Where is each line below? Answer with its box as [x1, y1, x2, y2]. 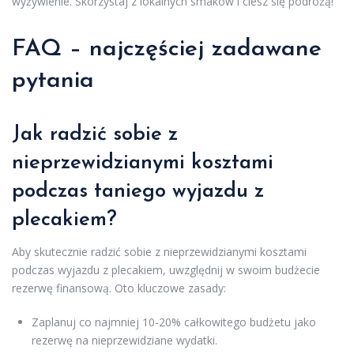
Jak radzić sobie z [12, 124, 178, 145]
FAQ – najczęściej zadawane [12, 37, 322, 62]
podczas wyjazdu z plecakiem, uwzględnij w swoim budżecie [12, 262, 320, 277]
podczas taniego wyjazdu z [12, 181, 264, 202]
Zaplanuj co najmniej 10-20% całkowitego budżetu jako [32, 314, 316, 330]
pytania [12, 69, 94, 93]
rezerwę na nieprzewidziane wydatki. [32, 333, 217, 348]
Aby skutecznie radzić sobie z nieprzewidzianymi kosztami [12, 244, 307, 259]
